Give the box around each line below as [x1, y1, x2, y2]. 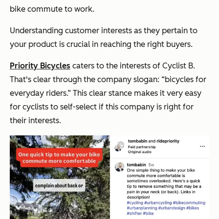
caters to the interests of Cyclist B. [70, 61, 195, 70]
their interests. [10, 115, 61, 125]
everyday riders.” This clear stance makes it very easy [10, 88, 201, 98]
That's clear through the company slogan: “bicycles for [10, 74, 206, 84]
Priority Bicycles [10, 61, 70, 70]
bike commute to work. [10, 4, 94, 14]
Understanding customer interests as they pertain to [10, 25, 197, 35]
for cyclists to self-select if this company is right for [10, 102, 194, 111]
